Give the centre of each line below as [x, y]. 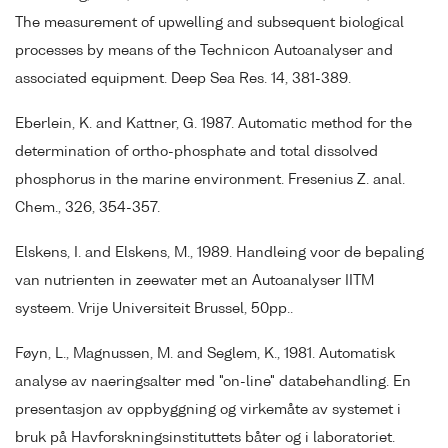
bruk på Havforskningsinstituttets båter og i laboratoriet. [205, 437]
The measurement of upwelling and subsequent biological [209, 23]
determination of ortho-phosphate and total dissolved [196, 151]
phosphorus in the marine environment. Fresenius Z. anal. [210, 179]
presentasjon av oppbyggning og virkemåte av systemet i [208, 409]
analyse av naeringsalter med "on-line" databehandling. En [213, 381]
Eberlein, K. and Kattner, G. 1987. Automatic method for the [213, 123]
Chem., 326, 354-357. [87, 207]
